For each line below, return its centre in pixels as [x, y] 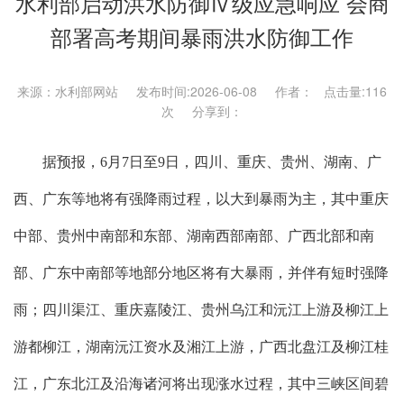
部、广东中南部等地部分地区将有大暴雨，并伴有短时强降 [201, 273]
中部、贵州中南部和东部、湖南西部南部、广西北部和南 [194, 236]
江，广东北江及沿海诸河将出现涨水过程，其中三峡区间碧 [201, 384]
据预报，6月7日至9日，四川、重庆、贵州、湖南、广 [197, 162]
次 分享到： [202, 111]
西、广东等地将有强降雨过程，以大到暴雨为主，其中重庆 [201, 199]
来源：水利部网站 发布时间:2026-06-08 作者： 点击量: [191, 92]
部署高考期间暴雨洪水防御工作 [202, 37]
